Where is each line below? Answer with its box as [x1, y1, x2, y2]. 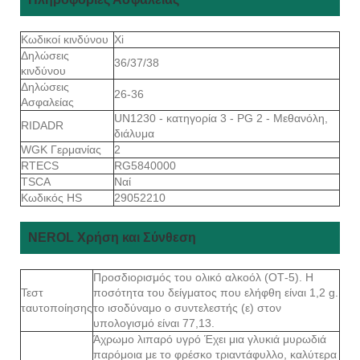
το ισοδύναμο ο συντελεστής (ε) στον [93, 301, 281, 314]
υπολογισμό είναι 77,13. [93, 316, 215, 329]
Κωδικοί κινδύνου [21, 32, 112, 46]
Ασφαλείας [21, 95, 77, 108]
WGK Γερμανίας [21, 142, 104, 156]
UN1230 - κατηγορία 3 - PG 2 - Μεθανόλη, [114, 111, 328, 125]
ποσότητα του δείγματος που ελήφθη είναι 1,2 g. [93, 285, 338, 299]
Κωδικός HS [21, 190, 85, 204]
